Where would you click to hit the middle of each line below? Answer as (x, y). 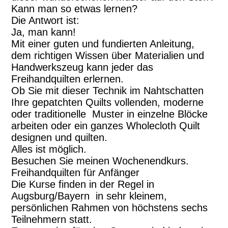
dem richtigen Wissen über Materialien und (108, 56)
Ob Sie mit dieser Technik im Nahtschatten (108, 91)
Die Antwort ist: (46, 21)
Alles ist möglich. (49, 149)
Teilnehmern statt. (52, 220)
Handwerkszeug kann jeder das (82, 67)
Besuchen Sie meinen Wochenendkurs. (100, 161)
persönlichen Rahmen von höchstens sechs (110, 208)
